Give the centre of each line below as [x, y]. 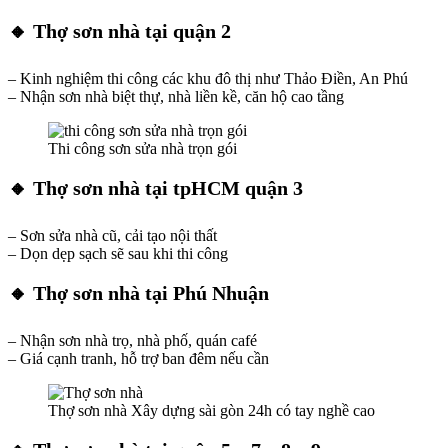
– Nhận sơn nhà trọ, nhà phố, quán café [132, 340]
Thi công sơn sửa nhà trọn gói [142, 148]
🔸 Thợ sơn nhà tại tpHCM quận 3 [155, 188]
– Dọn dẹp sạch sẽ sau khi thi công [118, 253]
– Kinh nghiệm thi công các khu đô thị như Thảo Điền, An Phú [208, 78]
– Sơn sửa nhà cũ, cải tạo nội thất [112, 235]
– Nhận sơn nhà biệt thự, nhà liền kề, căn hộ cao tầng [176, 96]
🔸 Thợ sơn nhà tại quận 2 [119, 31]
